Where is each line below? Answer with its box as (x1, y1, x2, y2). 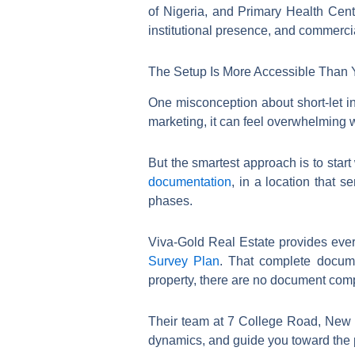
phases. (148, 193, 193, 208)
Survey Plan (148, 254, 220, 268)
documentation (148, 174, 231, 189)
